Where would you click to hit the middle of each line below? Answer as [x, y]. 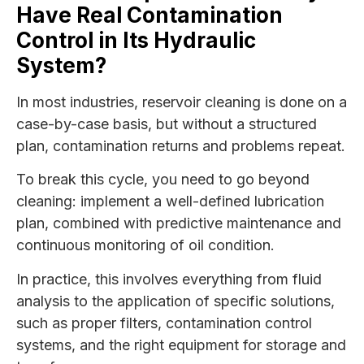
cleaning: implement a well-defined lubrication [170, 201]
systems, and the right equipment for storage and [181, 344]
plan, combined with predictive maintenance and [179, 223]
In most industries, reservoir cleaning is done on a [182, 102]
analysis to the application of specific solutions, [175, 301]
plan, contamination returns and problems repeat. [181, 145]
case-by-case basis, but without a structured [167, 123]
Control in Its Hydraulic [136, 40]
